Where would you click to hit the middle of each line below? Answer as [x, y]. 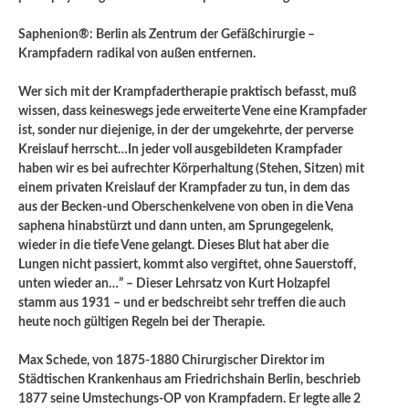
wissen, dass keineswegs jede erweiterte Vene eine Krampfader [193, 111]
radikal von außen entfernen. [176, 53]
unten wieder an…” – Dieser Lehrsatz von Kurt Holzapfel [174, 283]
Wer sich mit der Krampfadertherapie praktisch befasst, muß [187, 92]
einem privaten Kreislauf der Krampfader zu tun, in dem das [184, 188]
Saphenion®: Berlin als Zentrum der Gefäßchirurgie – [167, 34]
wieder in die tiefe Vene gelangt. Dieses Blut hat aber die [173, 245]
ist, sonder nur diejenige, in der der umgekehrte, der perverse [186, 130]
